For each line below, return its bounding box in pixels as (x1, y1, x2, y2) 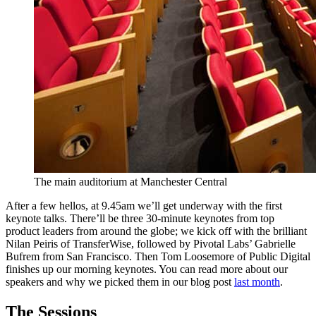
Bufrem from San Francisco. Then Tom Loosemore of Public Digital (6, 250, 310, 262)
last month (234, 275, 280, 288)
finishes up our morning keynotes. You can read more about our (6, 262, 288, 275)
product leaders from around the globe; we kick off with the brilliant (6, 224, 307, 237)
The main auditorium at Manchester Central (34, 175, 227, 188)
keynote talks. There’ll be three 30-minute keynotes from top (6, 212, 274, 224)
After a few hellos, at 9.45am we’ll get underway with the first (6, 199, 282, 212)
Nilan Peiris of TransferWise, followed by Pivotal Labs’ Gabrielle (6, 237, 296, 250)
